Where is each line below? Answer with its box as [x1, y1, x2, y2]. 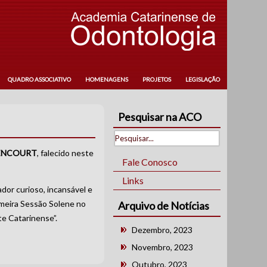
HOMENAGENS [85, 76, 128, 83]
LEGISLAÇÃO [185, 76, 220, 83]
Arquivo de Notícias [118, 199, 210, 212]
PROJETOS [142, 76, 171, 83]
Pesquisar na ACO [118, 110, 202, 123]
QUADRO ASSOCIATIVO [7, 76, 71, 83]
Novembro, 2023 [132, 242, 194, 252]
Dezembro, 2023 [132, 225, 193, 235]
